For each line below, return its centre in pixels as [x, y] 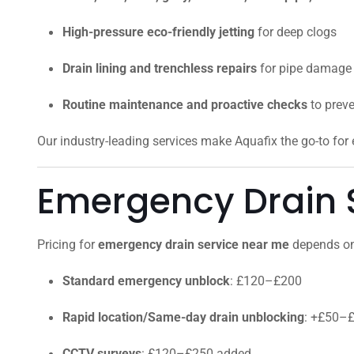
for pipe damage [304, 68]
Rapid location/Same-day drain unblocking [183, 317]
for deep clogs [296, 32]
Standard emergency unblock [146, 281]
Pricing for [68, 245]
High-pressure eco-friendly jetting [158, 32]
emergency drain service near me [194, 245]
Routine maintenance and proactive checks [185, 105]
